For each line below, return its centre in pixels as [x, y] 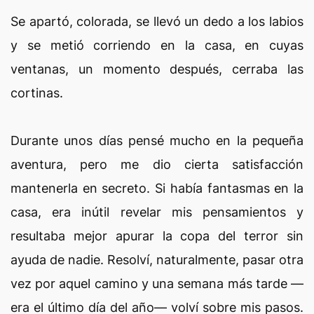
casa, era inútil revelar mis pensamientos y [157, 212]
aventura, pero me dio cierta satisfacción [157, 164]
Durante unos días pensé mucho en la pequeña [157, 141]
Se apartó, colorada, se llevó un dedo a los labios [157, 21]
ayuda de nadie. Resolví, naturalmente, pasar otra [157, 260]
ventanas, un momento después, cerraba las [157, 69]
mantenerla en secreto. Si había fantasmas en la [157, 188]
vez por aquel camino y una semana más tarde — [157, 284]
